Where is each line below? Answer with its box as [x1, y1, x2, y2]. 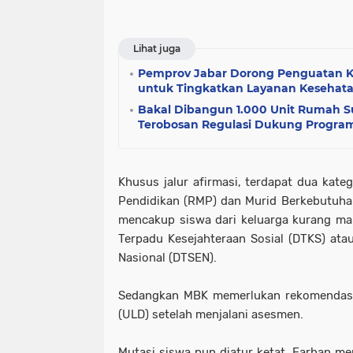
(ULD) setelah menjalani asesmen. [118, 307, 303, 321]
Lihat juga [133, 43, 180, 54]
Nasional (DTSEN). [118, 251, 217, 265]
